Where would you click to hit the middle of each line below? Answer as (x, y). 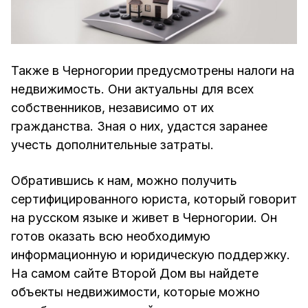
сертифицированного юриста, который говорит (154, 199)
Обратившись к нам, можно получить (124, 181)
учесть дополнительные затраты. (112, 145)
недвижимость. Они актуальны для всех (132, 89)
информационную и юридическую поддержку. (151, 255)
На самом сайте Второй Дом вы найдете (135, 274)
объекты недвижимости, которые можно (135, 292)
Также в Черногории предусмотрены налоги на (153, 71)
